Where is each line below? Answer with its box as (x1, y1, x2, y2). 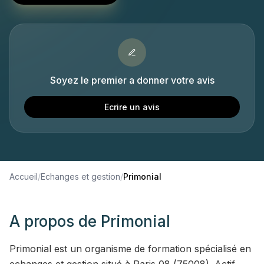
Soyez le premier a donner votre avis (49, 74, 214, 86)
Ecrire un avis (104, 102, 160, 112)
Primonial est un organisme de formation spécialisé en (9, 243, 251, 255)
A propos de (9, 212, 101, 230)
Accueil (9, 171, 38, 181)
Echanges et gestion (41, 171, 120, 181)
